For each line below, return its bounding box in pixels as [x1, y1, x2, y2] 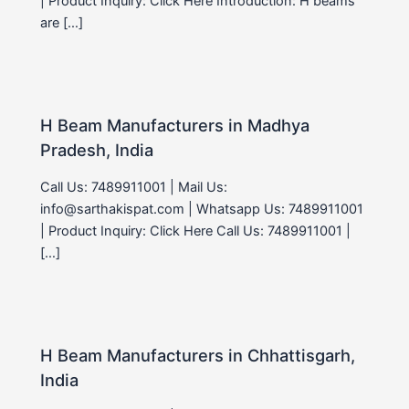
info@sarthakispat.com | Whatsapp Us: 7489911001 [40, 200, 364, 217]
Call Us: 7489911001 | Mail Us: [40, 178, 228, 195]
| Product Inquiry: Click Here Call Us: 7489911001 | [40, 222, 351, 239]
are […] [40, 15, 84, 32]
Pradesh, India [40, 140, 154, 161]
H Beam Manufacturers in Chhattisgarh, [40, 344, 356, 365]
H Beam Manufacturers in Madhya [40, 115, 310, 136]
